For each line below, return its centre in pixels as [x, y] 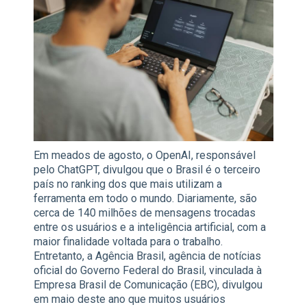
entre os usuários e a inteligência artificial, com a [150, 228]
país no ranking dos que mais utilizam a [128, 184]
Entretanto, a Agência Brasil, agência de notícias [147, 256]
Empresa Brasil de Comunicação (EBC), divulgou [148, 285]
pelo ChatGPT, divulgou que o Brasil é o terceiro [147, 170]
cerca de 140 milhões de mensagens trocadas [145, 213]
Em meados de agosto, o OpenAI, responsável [145, 156]
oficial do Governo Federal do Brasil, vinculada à [148, 271]
